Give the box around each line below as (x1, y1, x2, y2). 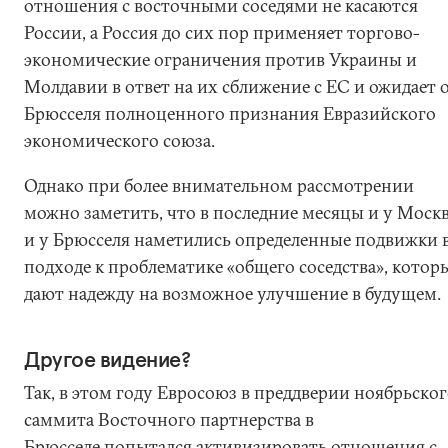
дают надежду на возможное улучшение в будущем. (24, 282, 441, 305)
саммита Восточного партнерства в (24, 408, 314, 431)
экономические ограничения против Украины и (24, 48, 417, 71)
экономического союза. (24, 129, 215, 152)
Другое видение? (24, 345, 191, 373)
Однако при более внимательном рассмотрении (24, 174, 414, 197)
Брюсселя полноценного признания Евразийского (24, 102, 436, 125)
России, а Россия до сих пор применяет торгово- (24, 21, 420, 44)
